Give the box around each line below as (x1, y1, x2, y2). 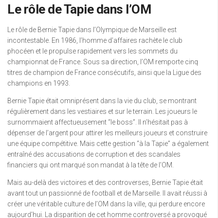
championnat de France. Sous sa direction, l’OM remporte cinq (7, 58, 198, 66)
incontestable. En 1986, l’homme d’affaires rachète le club (7, 36, 182, 44)
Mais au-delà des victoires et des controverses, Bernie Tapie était (7, 179, 203, 186)
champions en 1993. (7, 79, 70, 87)
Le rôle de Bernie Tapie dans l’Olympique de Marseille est (7, 26, 177, 34)
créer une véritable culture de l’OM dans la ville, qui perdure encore (7, 200, 205, 208)
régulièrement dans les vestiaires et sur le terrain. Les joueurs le (7, 108, 197, 115)
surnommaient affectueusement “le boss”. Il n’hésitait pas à (7, 118, 188, 126)
